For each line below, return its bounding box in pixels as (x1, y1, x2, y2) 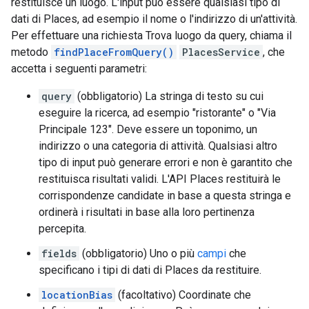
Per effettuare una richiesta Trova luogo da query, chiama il (11, 29, 292, 43)
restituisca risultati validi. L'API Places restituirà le (39, 172, 281, 186)
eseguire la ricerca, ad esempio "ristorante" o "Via (39, 106, 276, 120)
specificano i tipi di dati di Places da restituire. (39, 263, 261, 277)
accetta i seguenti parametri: (11, 62, 147, 76)
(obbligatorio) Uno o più (79, 247, 197, 261)
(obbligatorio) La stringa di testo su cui (74, 90, 263, 103)
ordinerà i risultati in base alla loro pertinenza (39, 206, 255, 219)
